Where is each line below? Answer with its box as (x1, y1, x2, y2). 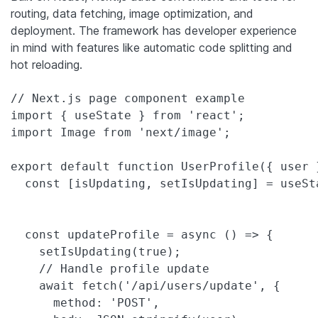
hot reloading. (11, 57, 82, 72)
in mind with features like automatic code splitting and (11, 40, 292, 55)
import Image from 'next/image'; (11, 126, 231, 140)
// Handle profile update (11, 262, 209, 276)
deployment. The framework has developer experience (11, 23, 297, 38)
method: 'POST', (11, 296, 160, 310)
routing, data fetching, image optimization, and (11, 6, 253, 21)
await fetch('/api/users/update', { (11, 279, 280, 293)
